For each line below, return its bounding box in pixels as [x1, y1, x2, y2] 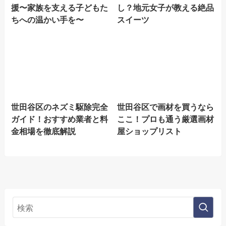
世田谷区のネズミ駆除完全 [11, 101, 108, 113]
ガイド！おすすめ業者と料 [11, 113, 108, 125]
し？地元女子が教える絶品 [117, 1, 214, 13]
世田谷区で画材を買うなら [117, 101, 214, 113]
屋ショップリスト [117, 125, 182, 137]
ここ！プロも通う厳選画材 [117, 113, 214, 125]
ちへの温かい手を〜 [11, 13, 84, 25]
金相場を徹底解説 [11, 125, 76, 137]
